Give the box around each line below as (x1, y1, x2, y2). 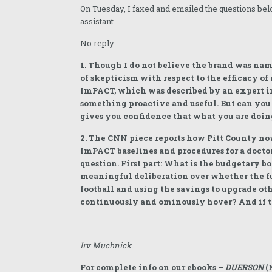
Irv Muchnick (80, 240, 132, 251)
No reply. (80, 38, 116, 49)
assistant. (80, 16, 116, 27)
